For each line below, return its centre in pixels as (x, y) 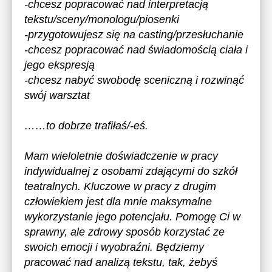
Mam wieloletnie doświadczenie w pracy (121, 156)
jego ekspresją (59, 65)
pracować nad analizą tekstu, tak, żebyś (121, 262)
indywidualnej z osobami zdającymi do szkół (131, 171)
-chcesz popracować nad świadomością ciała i (136, 50)
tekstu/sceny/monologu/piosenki (102, 19)
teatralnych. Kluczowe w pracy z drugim (120, 186)
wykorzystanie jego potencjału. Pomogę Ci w (132, 217)
